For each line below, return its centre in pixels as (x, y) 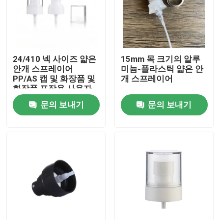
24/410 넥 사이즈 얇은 (55, 59)
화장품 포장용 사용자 (53, 89)
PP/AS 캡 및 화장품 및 (54, 79)
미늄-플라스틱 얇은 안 (162, 69)
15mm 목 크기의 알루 (160, 59)
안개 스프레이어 (43, 69)
